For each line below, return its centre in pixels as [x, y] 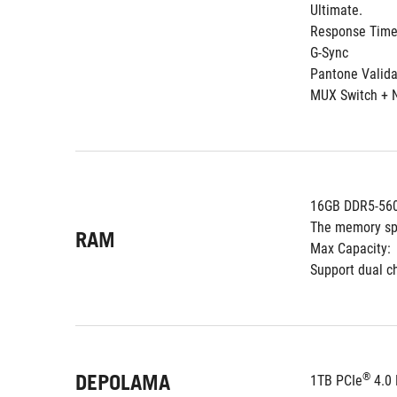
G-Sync [329, 53]
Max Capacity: [350, 249]
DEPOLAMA [123, 382]
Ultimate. [336, 10]
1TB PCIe [336, 381]
